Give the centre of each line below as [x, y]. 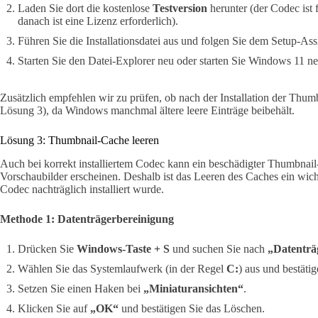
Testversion [180, 9]
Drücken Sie [47, 249]
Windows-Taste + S [123, 249]
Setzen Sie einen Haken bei [81, 289]
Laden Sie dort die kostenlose [85, 9]
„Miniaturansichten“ [193, 289]
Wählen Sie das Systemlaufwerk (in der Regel [122, 269]
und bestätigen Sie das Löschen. [192, 309]
